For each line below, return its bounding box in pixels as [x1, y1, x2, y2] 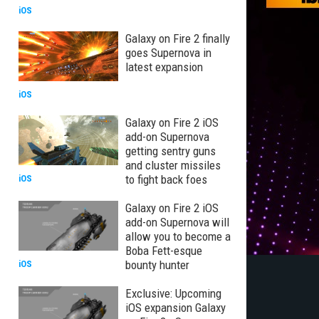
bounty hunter [125, 258, 189, 272]
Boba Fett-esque [125, 244, 202, 258]
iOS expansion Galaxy [125, 300, 226, 315]
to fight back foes [125, 172, 207, 187]
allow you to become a [125, 229, 231, 244]
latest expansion [125, 60, 203, 74]
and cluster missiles [125, 158, 221, 172]
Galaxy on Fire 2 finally [125, 31, 230, 46]
